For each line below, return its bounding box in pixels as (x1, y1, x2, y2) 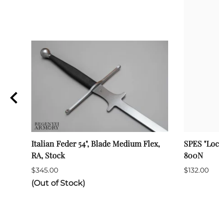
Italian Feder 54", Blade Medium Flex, (31, 138, 160, 149)
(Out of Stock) (31, 178, 85, 188)
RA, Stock (31, 150, 65, 160)
